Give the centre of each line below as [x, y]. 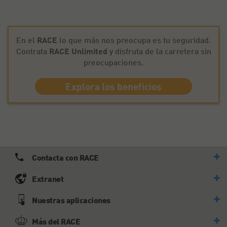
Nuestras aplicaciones [71, 200]
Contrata [32, 51]
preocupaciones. [113, 62]
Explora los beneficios [113, 86]
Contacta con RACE [65, 157]
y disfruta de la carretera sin [159, 51]
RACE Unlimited [78, 51]
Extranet [48, 179]
